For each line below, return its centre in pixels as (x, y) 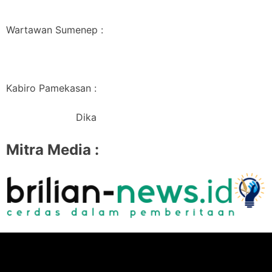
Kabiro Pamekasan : (51, 88)
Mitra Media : (53, 149)
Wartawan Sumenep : (55, 29)
